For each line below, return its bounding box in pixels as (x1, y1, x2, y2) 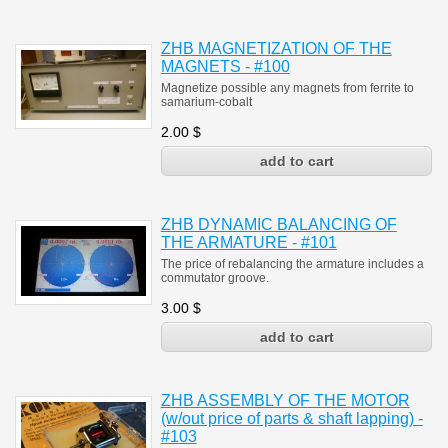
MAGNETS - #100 (160, 58, 290, 75)
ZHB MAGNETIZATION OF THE (160, 40, 392, 57)
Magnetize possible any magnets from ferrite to (160, 81, 414, 95)
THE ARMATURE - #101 (160, 234, 337, 251)
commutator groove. (160, 271, 269, 285)
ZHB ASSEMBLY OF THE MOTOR (160, 392, 410, 409)
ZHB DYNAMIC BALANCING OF (160, 216, 397, 233)
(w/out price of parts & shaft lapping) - (160, 410, 423, 427)
